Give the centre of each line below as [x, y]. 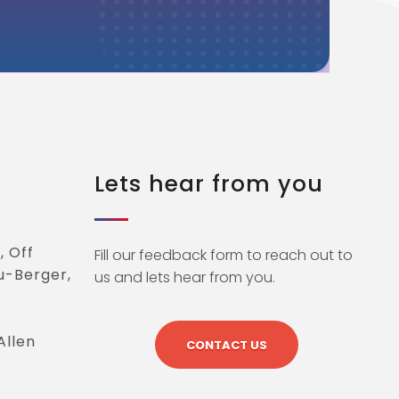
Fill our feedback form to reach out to [223, 255]
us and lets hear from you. [184, 277]
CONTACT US [226, 345]
